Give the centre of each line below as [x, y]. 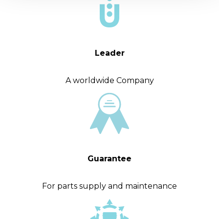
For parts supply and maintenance [109, 186]
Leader [109, 53]
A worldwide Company [109, 80]
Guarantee [109, 158]
